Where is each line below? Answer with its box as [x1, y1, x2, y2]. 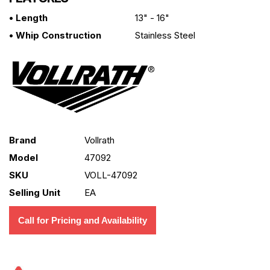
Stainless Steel [135, 29, 195, 41]
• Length [9, 11, 48, 24]
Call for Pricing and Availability [18, 215, 147, 225]
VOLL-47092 [84, 169, 138, 181]
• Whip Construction [9, 29, 101, 41]
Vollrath [84, 134, 115, 146]
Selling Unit [9, 186, 60, 198]
